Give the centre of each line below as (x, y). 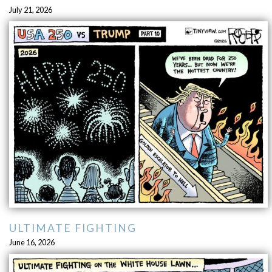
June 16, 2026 (32, 243)
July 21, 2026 (30, 10)
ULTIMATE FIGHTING (73, 228)
